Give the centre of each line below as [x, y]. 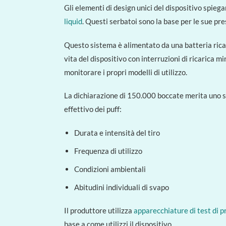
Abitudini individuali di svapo [121, 187]
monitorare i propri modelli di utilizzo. [126, 72]
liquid [73, 21]
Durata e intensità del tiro [117, 132]
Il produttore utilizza [99, 211]
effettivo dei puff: [93, 109]
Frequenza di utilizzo [108, 151]
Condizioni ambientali [110, 169]
